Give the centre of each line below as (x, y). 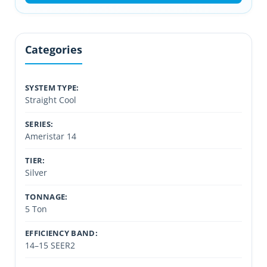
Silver (36, 173)
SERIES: (39, 124)
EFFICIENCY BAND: (61, 233)
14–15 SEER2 (50, 245)
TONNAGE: (46, 197)
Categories (54, 49)
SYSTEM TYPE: (52, 88)
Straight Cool (51, 100)
